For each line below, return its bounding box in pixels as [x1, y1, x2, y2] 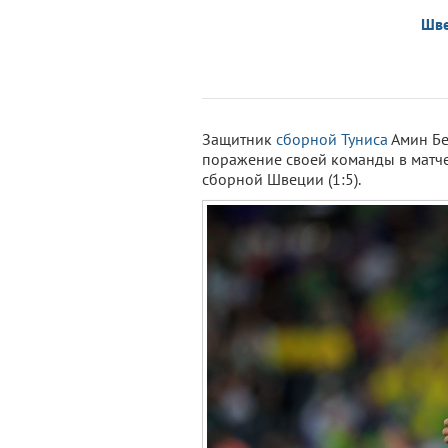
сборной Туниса [276, 129, 388, 149]
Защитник [202, 129, 276, 149]
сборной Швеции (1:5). [202, 169, 361, 189]
